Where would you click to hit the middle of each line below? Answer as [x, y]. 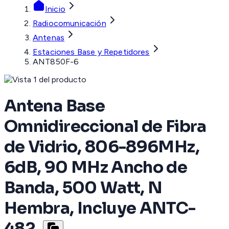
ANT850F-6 [56, 62]
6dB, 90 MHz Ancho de [96, 167]
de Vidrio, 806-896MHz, [102, 146]
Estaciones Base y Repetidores [91, 52]
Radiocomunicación [70, 24]
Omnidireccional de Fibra [105, 126]
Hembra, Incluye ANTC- [100, 208]
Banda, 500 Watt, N [83, 187]
